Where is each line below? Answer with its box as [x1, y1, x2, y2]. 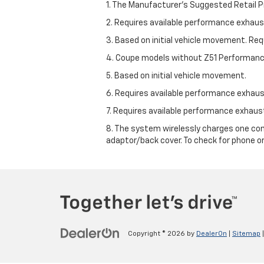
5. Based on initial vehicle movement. [106, 71, 246, 80]
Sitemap [232, 230, 260, 238]
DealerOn [196, 230, 227, 238]
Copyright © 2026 [128, 230, 187, 238]
